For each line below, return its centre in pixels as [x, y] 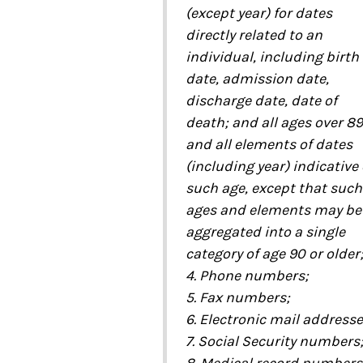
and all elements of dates [269, 145]
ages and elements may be [273, 210]
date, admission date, [257, 79]
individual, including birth [272, 57]
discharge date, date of [261, 101]
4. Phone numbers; [247, 276]
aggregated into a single [265, 232]
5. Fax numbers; [237, 298]
